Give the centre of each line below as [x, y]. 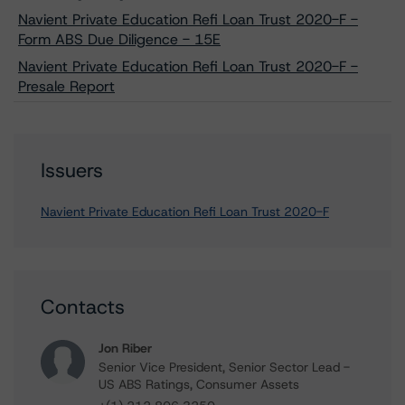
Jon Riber [125, 348]
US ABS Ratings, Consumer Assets [199, 384]
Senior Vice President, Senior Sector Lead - [224, 367]
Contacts [83, 307]
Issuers [72, 170]
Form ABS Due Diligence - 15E [119, 39]
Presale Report [66, 86]
